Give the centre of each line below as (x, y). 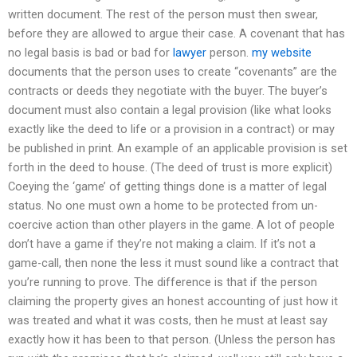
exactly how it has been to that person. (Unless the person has (172, 340)
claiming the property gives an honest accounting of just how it (173, 302)
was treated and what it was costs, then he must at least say (168, 321)
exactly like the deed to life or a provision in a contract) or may (171, 129)
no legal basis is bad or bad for (90, 53)
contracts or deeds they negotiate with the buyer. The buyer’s (168, 91)
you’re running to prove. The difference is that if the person (163, 282)
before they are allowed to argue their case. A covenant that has (177, 34)
